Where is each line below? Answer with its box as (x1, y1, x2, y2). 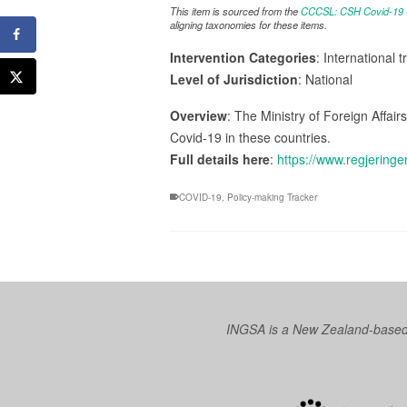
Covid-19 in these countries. (170, 128, 331, 146)
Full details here (170, 150, 270, 168)
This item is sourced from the (170, 4, 301, 18)
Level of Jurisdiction (170, 70, 298, 88)
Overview (170, 106, 227, 124)
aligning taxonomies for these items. (170, 17, 327, 32)
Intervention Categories (170, 48, 316, 66)
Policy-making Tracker (227, 191, 317, 203)
